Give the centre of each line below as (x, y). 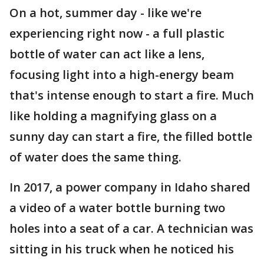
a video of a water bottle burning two (117, 208)
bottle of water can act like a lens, (107, 54)
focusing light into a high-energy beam (122, 75)
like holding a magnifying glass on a (113, 116)
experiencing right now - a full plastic (117, 34)
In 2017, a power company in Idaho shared (130, 187)
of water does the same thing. (95, 157)
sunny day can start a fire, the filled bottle (131, 137)
